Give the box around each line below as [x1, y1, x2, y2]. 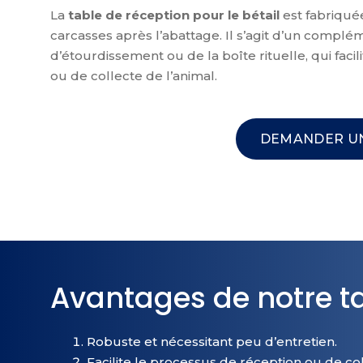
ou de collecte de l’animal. [50, 68, 217, 83]
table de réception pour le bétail [68, 7, 280, 23]
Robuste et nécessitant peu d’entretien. [87, 334, 337, 349]
